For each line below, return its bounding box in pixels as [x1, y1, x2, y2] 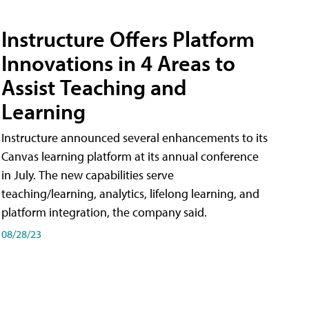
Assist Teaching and [1, 72, 187, 101]
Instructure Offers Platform [1, 24, 255, 52]
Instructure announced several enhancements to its [1, 129, 268, 146]
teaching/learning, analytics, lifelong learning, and [1, 185, 259, 201]
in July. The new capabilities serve [1, 166, 174, 183]
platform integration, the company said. [1, 203, 207, 220]
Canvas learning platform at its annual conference [1, 148, 259, 164]
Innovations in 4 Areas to [1, 48, 235, 77]
